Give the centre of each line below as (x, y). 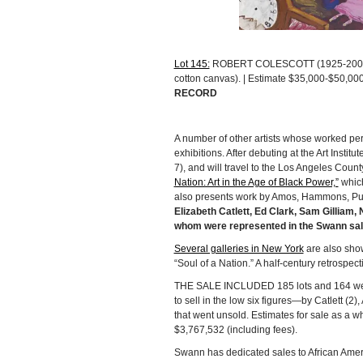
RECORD (195, 94)
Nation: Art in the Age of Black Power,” (256, 183)
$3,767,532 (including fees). (235, 330)
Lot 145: (192, 64)
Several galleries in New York (239, 249)
